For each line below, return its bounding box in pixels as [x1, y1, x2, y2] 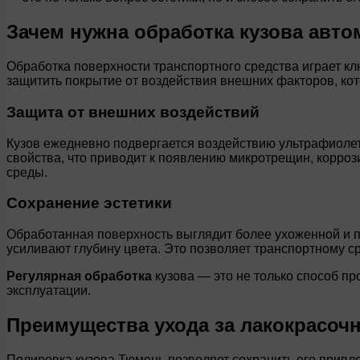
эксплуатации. [6, 283, 91, 297]
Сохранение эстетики [6, 194, 172, 212]
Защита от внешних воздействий [6, 103, 260, 121]
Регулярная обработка [6, 268, 152, 283]
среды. [6, 165, 47, 179]
